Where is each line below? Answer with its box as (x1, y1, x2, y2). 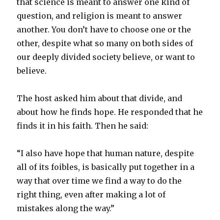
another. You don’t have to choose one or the (17, 24, 192, 34)
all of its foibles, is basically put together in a (17, 162, 195, 172)
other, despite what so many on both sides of (17, 38, 193, 48)
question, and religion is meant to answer (17, 10, 183, 21)
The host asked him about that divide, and (17, 93, 183, 103)
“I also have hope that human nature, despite (17, 148, 194, 158)
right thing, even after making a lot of (17, 189, 166, 199)
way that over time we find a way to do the (17, 175, 182, 186)
